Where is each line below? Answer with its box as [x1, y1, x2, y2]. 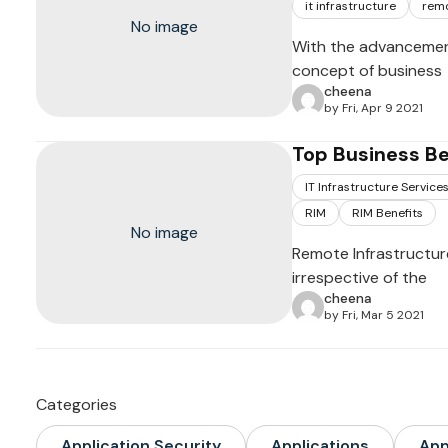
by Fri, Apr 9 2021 [324, 100, 423, 116]
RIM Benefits [352, 205, 423, 221]
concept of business [292, 60, 442, 81]
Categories [36, 394, 117, 415]
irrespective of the [292, 267, 427, 288]
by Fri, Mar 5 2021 [324, 307, 424, 323]
